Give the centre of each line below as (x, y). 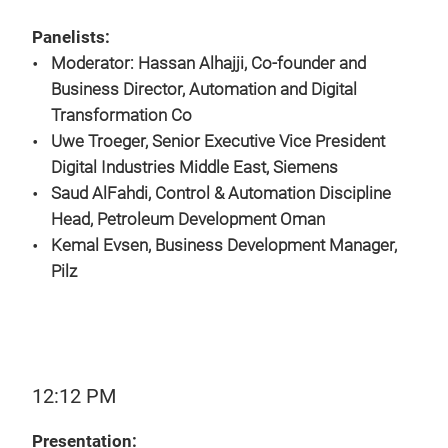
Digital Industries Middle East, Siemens (194, 167)
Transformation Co (121, 115)
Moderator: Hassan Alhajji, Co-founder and (208, 63)
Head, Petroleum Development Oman (188, 219)
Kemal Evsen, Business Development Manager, (224, 245)
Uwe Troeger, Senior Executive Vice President (218, 141)
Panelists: (71, 37)
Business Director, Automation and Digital (204, 89)
